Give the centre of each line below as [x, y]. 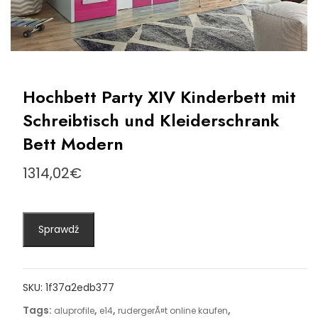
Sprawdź [58, 230]
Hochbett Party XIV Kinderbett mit [159, 97]
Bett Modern [73, 144]
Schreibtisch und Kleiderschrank [151, 121]
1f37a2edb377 [79, 288]
